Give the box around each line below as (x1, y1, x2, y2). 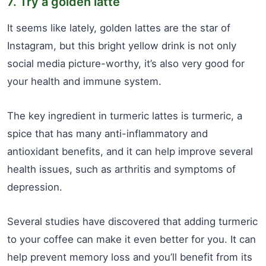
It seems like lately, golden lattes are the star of (7, 21, 230, 34)
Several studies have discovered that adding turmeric (7, 215, 258, 227)
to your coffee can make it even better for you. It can (7, 233, 256, 245)
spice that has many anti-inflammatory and (7, 127, 208, 140)
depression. (7, 180, 62, 193)
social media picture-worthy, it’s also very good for (7, 57, 245, 69)
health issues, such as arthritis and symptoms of (7, 163, 236, 175)
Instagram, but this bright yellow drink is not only (7, 39, 236, 52)
